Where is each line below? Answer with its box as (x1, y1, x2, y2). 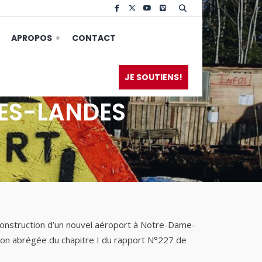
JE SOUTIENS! (125, 71, 182, 83)
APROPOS (11, 32, 52, 44)
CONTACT (72, 32, 116, 44)
